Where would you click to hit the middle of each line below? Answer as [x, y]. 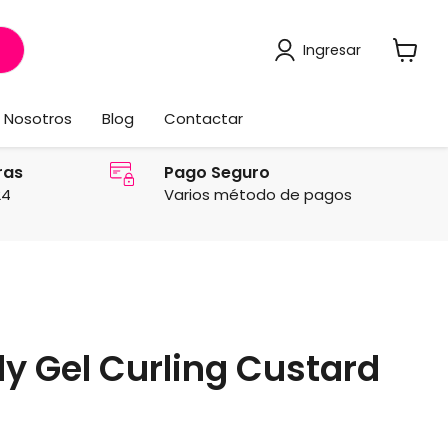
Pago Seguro [216, 172]
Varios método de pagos [257, 194]
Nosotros [38, 118]
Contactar [203, 118]
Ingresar [331, 49]
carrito [416, 86]
